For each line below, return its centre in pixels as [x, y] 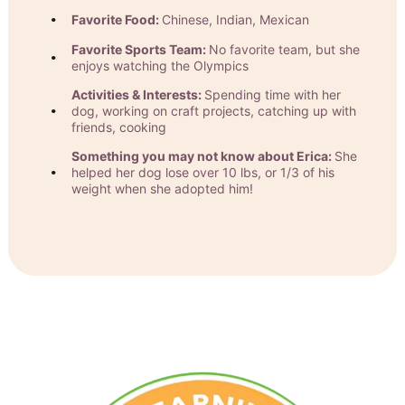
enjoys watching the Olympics [160, 66]
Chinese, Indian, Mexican [236, 20]
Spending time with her [273, 95]
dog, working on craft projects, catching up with [214, 111]
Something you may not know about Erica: [203, 156]
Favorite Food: [117, 20]
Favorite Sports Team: [141, 50]
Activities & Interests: [138, 95]
